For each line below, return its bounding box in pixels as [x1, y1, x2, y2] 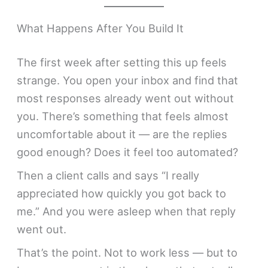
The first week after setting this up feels [17, 56, 227, 69]
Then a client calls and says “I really [17, 169, 200, 182]
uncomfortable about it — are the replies [17, 127, 228, 141]
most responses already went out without [17, 92, 234, 105]
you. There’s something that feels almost [17, 109, 229, 123]
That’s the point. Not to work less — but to [17, 246, 238, 260]
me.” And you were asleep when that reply [17, 205, 236, 218]
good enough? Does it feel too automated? [17, 145, 239, 159]
